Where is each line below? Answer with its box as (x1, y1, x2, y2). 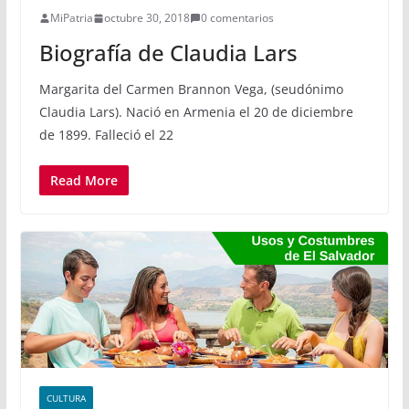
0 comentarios (200, 10, 274, 26)
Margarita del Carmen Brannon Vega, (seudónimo (38, 80, 343, 99)
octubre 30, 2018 (103, 10, 190, 26)
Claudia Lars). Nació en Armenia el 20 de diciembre (38, 103, 353, 121)
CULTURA (46, 392, 86, 405)
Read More (49, 172, 118, 190)
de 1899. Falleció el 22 (38, 126, 173, 144)
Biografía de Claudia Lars (38, 37, 298, 68)
